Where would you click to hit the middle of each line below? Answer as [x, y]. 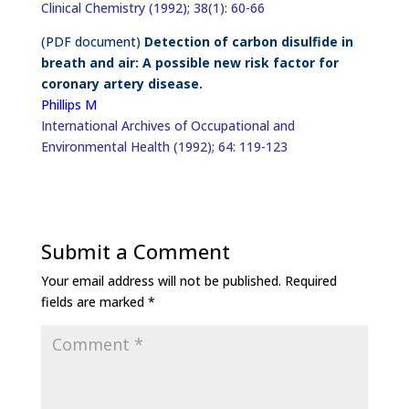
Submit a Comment [135, 251]
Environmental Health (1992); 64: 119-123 [164, 147]
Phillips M [68, 105]
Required [310, 281]
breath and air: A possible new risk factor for [189, 63]
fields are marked [94, 302]
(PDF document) [92, 42]
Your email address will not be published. [161, 281]
